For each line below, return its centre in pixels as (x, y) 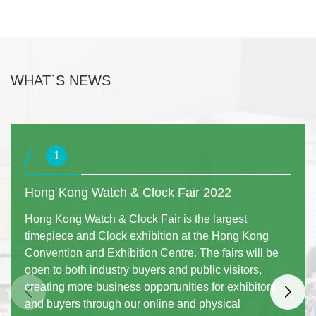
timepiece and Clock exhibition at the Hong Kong (147, 236)
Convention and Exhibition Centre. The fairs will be (152, 253)
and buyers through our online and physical (133, 303)
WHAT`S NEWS (61, 80)
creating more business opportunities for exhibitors (150, 286)
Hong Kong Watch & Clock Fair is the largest (136, 219)
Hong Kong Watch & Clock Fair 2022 (128, 192)
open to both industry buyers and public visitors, (143, 269)
